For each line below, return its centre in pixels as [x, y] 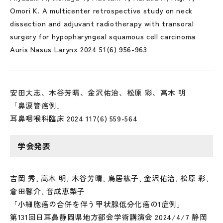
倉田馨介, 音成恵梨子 [48, 191]
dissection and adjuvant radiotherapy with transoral [102, 23]
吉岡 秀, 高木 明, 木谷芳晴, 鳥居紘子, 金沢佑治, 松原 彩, [110, 178]
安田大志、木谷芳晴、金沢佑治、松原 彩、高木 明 [98, 92]
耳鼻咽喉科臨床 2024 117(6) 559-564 [74, 118]
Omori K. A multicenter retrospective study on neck [102, 10]
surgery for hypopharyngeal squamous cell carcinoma [103, 36]
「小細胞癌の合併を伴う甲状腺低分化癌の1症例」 [97, 204]
